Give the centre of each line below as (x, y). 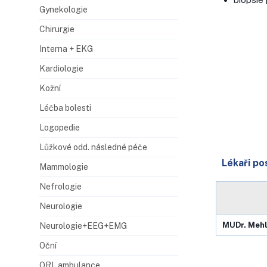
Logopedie (60, 127)
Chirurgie (57, 29)
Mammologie (64, 167)
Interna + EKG (66, 49)
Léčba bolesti (65, 108)
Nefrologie (60, 186)
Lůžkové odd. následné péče (93, 147)
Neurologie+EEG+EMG (83, 226)
